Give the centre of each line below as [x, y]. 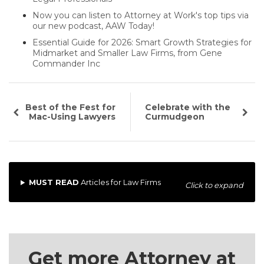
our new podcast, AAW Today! [93, 26]
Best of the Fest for [71, 108]
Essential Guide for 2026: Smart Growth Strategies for [142, 43]
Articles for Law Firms [120, 182]
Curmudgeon [175, 117]
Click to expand [214, 185]
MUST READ [54, 182]
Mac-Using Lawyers [72, 117]
